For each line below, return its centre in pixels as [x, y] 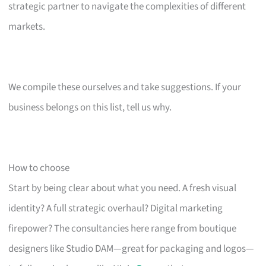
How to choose [39, 168]
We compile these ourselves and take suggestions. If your [125, 87]
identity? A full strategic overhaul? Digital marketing [116, 208]
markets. [27, 26]
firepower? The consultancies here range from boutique [123, 228]
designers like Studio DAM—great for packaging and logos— [132, 248]
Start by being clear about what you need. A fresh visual [123, 188]
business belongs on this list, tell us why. [90, 107]
